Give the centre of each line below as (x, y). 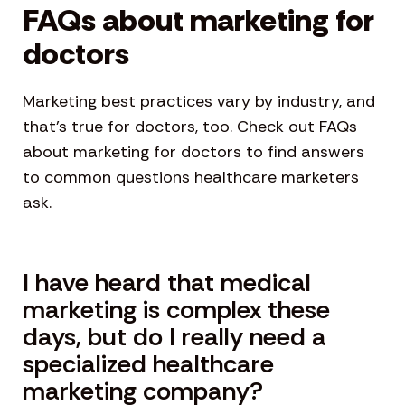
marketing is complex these (176, 310)
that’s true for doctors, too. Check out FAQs (190, 127)
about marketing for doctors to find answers (193, 152)
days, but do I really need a (174, 337)
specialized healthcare (148, 364)
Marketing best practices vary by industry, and (199, 102)
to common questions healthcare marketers (191, 178)
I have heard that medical (167, 283)
